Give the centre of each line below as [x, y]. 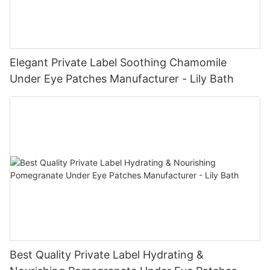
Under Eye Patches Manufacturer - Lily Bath [122, 78]
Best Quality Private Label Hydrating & [107, 254]
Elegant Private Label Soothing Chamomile [118, 62]
